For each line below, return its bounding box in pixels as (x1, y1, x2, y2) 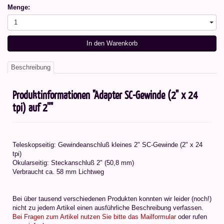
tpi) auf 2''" (12, 100, 53, 115)
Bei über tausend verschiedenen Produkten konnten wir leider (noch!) (12, 195, 211, 203)
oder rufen (176, 213, 207, 221)
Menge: (7, 3, 30, 11)
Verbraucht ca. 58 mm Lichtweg (12, 168, 104, 176)
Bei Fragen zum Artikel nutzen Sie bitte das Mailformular (12, 213, 176, 221)
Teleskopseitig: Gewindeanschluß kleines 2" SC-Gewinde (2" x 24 (12, 141, 202, 149)
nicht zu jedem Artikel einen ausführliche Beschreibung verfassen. (12, 204, 203, 212)
